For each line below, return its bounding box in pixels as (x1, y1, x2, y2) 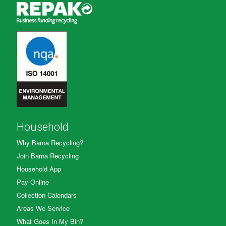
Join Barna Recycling (17, 151, 79, 161)
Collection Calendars (17, 190, 77, 200)
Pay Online (17, 177, 49, 187)
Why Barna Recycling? (17, 138, 83, 148)
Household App (17, 164, 61, 174)
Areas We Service (17, 203, 70, 213)
